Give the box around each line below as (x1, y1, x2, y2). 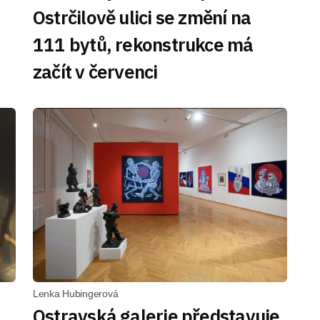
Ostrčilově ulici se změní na (33, 5, 251, 29)
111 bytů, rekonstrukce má (33, 32, 254, 56)
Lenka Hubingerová (33, 288, 119, 299)
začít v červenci (33, 59, 158, 84)
